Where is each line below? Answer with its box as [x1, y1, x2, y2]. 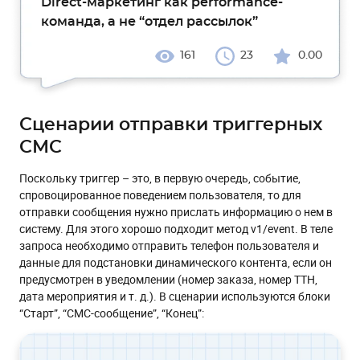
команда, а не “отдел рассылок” [41, 15, 258, 28]
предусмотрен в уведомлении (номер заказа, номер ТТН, [19, 272, 317, 287]
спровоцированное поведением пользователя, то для [19, 187, 301, 202]
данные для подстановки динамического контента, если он [19, 255, 332, 270]
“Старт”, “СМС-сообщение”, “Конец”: [19, 305, 204, 321]
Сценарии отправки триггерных [19, 116, 322, 133]
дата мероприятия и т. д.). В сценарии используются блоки [19, 288, 330, 304]
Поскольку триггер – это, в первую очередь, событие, [19, 170, 301, 186]
